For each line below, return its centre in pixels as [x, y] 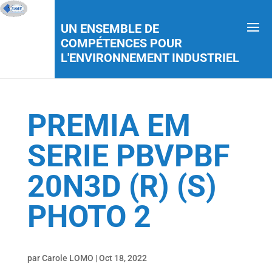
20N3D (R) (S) [122, 186]
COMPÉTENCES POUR [121, 43]
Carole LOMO [67, 258]
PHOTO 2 [89, 217]
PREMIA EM [109, 126]
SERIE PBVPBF [128, 156]
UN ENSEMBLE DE [110, 29]
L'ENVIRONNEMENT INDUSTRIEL [150, 58]
